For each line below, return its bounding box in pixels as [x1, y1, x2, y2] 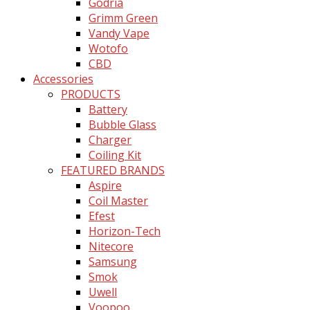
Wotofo [89, 40, 128, 56]
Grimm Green [89, 10, 158, 26]
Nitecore [89, 238, 134, 254]
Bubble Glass [89, 116, 156, 132]
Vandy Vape [89, 25, 149, 41]
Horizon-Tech [89, 223, 161, 239]
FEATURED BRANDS [61, 162, 165, 178]
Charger [89, 131, 131, 147]
